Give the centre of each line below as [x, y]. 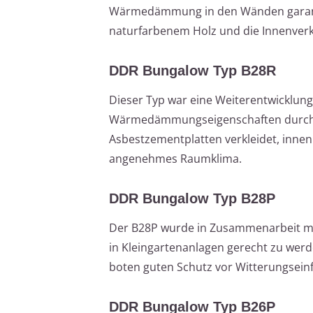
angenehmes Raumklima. [175, 158]
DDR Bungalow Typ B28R [192, 70]
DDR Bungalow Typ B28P [192, 198]
